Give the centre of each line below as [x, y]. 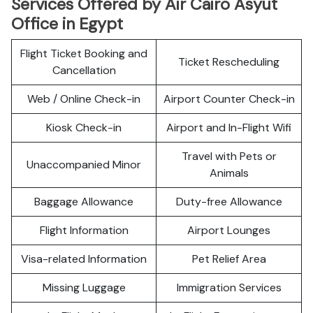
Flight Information [84, 230]
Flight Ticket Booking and [84, 53]
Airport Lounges [229, 230]
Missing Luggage [84, 287]
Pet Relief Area [229, 259]
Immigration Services [229, 287]
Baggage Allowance [84, 202]
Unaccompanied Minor [84, 165]
